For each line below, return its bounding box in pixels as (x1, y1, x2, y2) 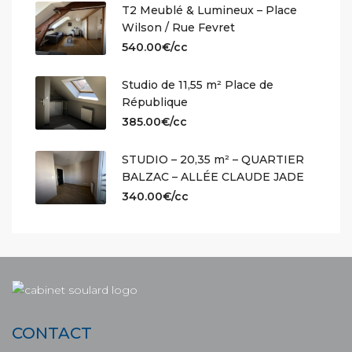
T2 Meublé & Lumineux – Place (122, 3, 297, 17)
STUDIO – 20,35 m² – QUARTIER (122, 152, 304, 167)
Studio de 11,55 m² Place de (122, 78, 273, 92)
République (122, 95, 188, 109)
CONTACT (12, 324, 92, 343)
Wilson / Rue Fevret (122, 20, 235, 35)
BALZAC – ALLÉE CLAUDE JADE (122, 170, 304, 184)
